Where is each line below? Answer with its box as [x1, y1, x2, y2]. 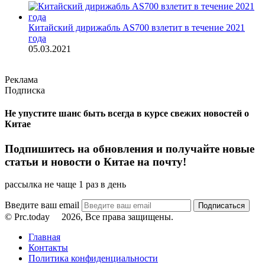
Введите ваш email [5, 200, 82, 211]
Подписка [5, 85, 45, 95]
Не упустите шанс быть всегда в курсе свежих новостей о [5, 108, 249, 119]
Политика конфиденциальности [28, 253, 158, 264]
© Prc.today [5, 212, 54, 222]
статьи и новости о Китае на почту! [5, 155, 186, 168]
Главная [28, 232, 60, 243]
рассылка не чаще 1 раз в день [5, 179, 126, 190]
